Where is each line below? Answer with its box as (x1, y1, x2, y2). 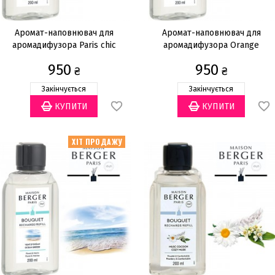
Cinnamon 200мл (179, 52, 244, 63)
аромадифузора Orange (163, 40, 259, 50)
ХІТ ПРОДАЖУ (72, 136, 123, 147)
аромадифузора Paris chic (12, 40, 116, 50)
